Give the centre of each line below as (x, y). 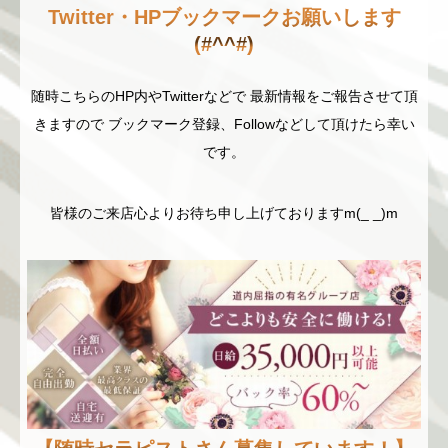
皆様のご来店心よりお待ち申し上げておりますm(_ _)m (224, 212)
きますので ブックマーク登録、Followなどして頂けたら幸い (224, 123)
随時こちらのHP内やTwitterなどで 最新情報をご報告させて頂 (224, 95)
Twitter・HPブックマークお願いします (224, 16)
